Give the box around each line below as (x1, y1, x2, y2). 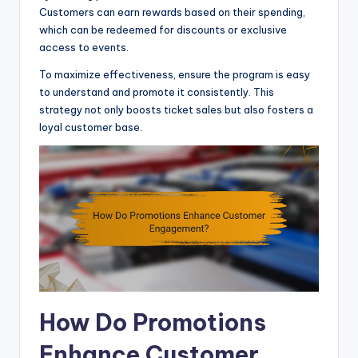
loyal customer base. (39, 120, 142, 133)
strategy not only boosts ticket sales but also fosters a (39, 102, 313, 116)
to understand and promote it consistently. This (39, 85, 274, 98)
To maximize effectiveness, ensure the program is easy (39, 67, 310, 81)
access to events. (39, 40, 129, 54)
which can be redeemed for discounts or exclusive (39, 22, 287, 36)
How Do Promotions (39, 308, 266, 338)
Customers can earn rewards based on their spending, (39, 5, 305, 18)
